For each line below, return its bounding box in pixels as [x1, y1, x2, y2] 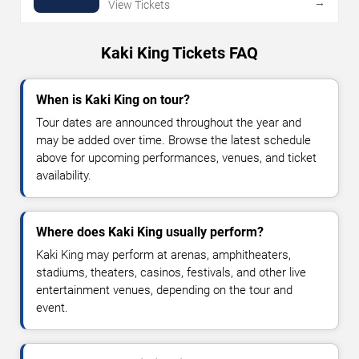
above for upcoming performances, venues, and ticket [36, 151, 317, 166]
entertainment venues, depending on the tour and [36, 283, 292, 298]
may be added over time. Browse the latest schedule [36, 133, 311, 148]
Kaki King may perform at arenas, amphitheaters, [36, 248, 291, 263]
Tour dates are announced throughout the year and [36, 115, 301, 131]
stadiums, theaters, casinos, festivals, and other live [36, 265, 306, 280]
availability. [36, 168, 91, 184]
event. [36, 301, 68, 316]
